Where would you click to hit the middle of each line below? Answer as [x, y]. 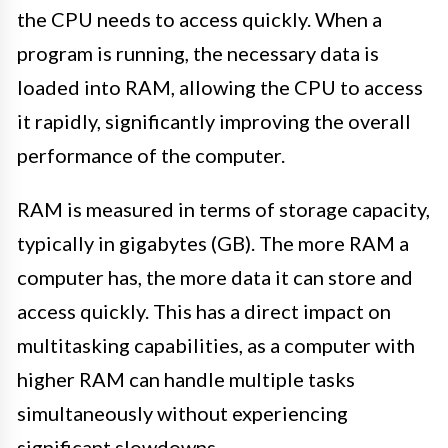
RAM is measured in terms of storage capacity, [223, 208]
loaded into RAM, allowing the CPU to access [220, 86]
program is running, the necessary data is [198, 52]
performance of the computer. [151, 154]
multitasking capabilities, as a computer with [216, 344]
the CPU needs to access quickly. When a [199, 18]
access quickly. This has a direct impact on [204, 310]
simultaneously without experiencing [182, 412]
